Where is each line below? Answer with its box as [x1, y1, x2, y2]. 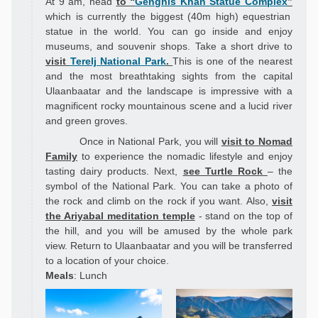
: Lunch [74, 270, 107, 282]
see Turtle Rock [182, 165, 268, 177]
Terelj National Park [70, 55, 166, 67]
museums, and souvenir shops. [45, 40, 195, 53]
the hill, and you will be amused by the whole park [45, 225, 292, 237]
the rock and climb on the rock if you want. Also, [45, 195, 272, 207]
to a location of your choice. [45, 255, 169, 267]
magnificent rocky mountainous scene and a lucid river [45, 100, 292, 112]
